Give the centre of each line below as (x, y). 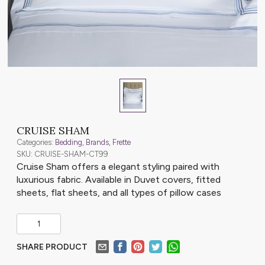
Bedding (69, 142)
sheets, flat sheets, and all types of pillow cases (119, 192)
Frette (122, 142)
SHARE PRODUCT (52, 247)
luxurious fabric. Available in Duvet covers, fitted (119, 179)
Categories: (36, 142)
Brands (97, 142)
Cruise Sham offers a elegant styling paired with (118, 166)
